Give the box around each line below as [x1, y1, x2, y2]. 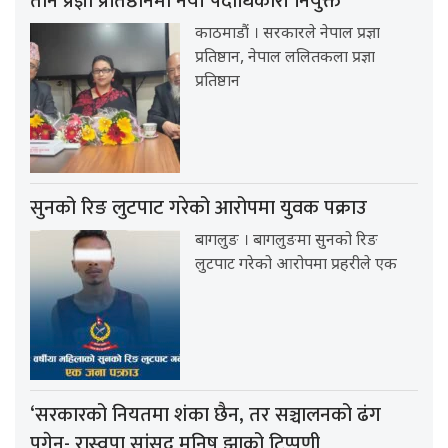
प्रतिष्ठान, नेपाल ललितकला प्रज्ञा [195, 47, 376, 69]
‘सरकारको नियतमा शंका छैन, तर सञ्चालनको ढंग [30, 397, 381, 432]
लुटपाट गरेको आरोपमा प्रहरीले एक [195, 254, 398, 276]
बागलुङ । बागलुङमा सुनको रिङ [195, 230, 379, 252]
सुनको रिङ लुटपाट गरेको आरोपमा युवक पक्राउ [30, 190, 367, 225]
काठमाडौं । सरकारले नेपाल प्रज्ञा [195, 23, 381, 45]
